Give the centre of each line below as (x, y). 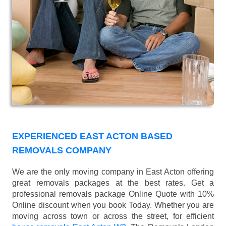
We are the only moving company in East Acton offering (113, 172)
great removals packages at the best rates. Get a (113, 183)
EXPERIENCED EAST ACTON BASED (92, 136)
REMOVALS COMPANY (62, 150)
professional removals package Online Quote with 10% (113, 194)
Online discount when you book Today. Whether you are (113, 205)
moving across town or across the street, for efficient (113, 216)
